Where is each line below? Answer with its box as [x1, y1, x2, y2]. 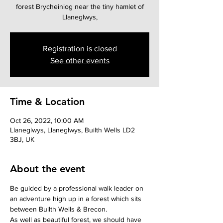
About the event [10, 163, 85, 175]
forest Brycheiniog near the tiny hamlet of [15, 2, 144, 11]
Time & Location [10, 96, 85, 108]
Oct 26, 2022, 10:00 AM [10, 116, 84, 125]
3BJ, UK [10, 135, 34, 144]
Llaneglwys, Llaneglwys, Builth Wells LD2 [10, 126, 135, 134]
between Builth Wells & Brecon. [10, 205, 109, 214]
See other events [50, 56, 110, 65]
